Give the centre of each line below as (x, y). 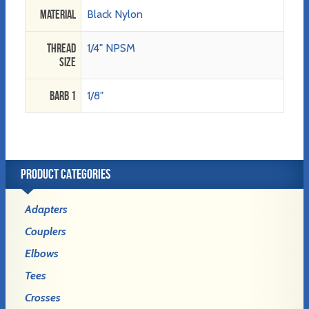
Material (58, 15)
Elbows (42, 254)
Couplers (46, 232)
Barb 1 (62, 96)
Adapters (46, 210)
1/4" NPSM (111, 48)
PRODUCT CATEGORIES (66, 174)
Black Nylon (114, 14)
